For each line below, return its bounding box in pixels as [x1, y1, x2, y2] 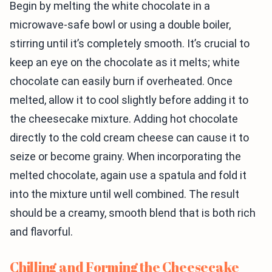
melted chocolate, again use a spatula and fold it [10, 169, 246, 182]
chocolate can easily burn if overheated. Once [10, 75, 233, 88]
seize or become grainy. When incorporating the [10, 150, 241, 163]
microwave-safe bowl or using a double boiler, [10, 18, 231, 32]
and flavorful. [10, 225, 73, 239]
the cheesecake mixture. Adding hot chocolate [10, 112, 238, 126]
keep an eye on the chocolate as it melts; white [10, 56, 240, 69]
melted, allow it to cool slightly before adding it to [10, 93, 248, 107]
